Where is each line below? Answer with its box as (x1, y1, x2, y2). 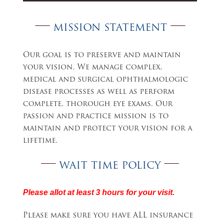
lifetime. (23, 137, 58, 145)
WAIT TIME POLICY (56, 161, 164, 171)
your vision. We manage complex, (23, 64, 162, 71)
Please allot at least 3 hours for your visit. (23, 188, 175, 197)
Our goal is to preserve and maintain (23, 51, 181, 59)
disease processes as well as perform (23, 88, 175, 96)
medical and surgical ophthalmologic (23, 76, 188, 84)
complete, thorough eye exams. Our (23, 100, 173, 108)
